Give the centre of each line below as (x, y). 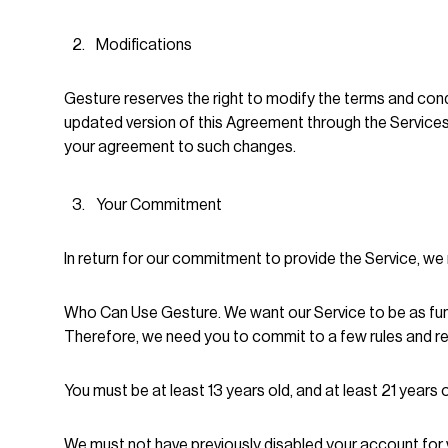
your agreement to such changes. (180, 147)
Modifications (147, 45)
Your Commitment (159, 205)
